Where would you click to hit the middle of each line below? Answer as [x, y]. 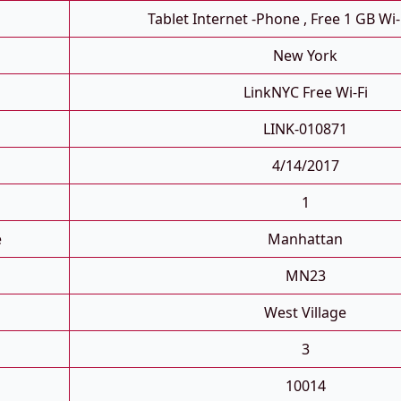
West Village [305, 313]
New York [305, 56]
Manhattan [305, 239]
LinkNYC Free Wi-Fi [305, 93]
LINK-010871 [305, 129]
